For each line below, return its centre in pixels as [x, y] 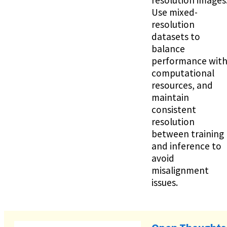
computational [183, 73]
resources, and [182, 85]
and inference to [186, 146]
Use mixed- [175, 12]
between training [188, 134]
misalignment [180, 170]
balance [168, 48]
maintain [170, 97]
